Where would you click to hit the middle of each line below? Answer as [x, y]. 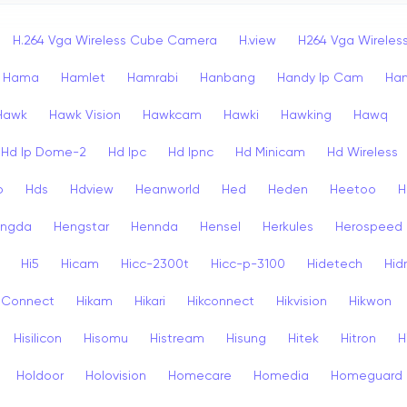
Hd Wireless [362, 152]
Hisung [246, 338]
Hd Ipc [127, 152]
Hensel [220, 227]
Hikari [150, 301]
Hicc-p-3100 [248, 264]
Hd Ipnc [191, 152]
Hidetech [335, 264]
